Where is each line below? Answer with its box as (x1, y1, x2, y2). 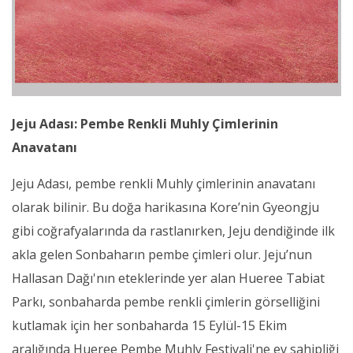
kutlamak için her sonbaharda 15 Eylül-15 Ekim (12, 317, 287, 335)
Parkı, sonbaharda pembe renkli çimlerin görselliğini (12, 293, 320, 311)
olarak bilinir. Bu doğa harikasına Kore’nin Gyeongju (12, 199, 319, 217)
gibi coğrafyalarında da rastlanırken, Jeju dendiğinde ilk (12, 222, 335, 240)
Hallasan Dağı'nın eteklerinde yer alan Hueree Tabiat (12, 269, 325, 288)
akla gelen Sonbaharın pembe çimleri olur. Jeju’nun (12, 246, 312, 264)
